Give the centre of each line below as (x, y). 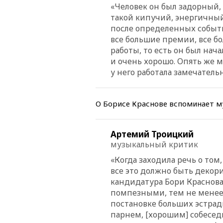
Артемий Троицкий (152, 134)
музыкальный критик (154, 144)
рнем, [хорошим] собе (164, 214)
